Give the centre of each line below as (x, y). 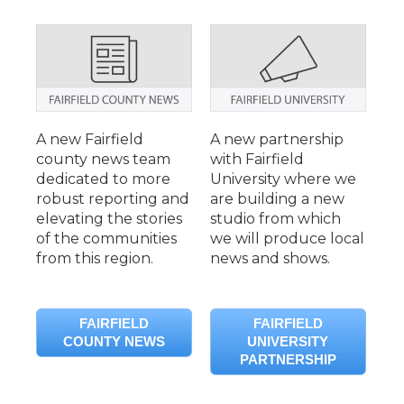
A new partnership (276, 139)
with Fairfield (257, 159)
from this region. (95, 258)
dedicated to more (103, 179)
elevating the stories (109, 218)
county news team (103, 159)
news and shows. (270, 258)
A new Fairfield (90, 139)
